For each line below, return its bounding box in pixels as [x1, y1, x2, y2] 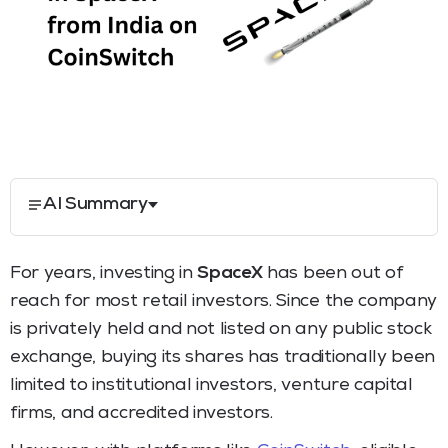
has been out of [262, 264, 404, 283]
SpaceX [197, 264, 263, 283]
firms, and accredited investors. [10, 404, 273, 423]
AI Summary [43, 195, 148, 214]
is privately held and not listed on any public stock [10, 320, 432, 339]
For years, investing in [10, 264, 198, 283]
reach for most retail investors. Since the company [10, 292, 437, 311]
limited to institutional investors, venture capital [10, 376, 413, 395]
